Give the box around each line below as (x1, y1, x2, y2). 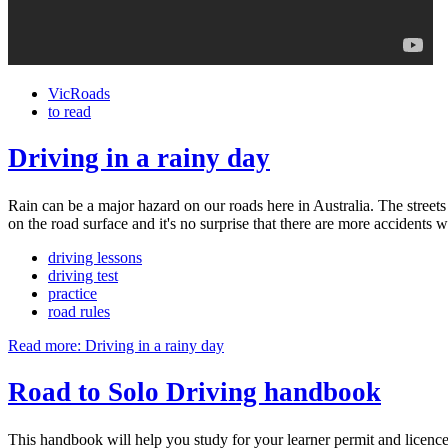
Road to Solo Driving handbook (8, 377, 381, 408)
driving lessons (48, 248, 142, 266)
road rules (48, 302, 110, 320)
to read (48, 102, 91, 120)
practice (48, 284, 97, 302)
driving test (48, 266, 118, 284)
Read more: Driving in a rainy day (8, 336, 224, 354)
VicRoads (48, 84, 110, 102)
